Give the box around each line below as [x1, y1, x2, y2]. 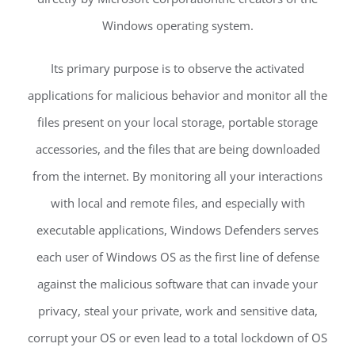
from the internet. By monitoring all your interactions [32, 168, 323, 185]
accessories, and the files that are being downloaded [35, 141, 320, 158]
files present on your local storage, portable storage [37, 114, 318, 131]
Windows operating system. [101, 17, 254, 34]
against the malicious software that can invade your [37, 276, 318, 292]
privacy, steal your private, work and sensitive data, [37, 303, 318, 319]
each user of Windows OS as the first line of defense [36, 249, 319, 265]
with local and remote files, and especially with [50, 195, 305, 212]
